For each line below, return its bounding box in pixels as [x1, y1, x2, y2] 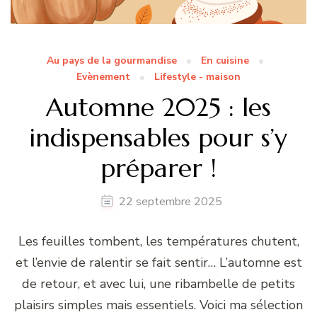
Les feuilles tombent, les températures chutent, [18, 232, 299, 250]
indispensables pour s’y [30, 121, 287, 154]
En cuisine [201, 53, 249, 67]
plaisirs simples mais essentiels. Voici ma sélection [14, 296, 303, 313]
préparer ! [100, 151, 217, 184]
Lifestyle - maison [154, 69, 241, 83]
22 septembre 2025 [118, 193, 222, 209]
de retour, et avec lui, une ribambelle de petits [22, 275, 295, 292]
